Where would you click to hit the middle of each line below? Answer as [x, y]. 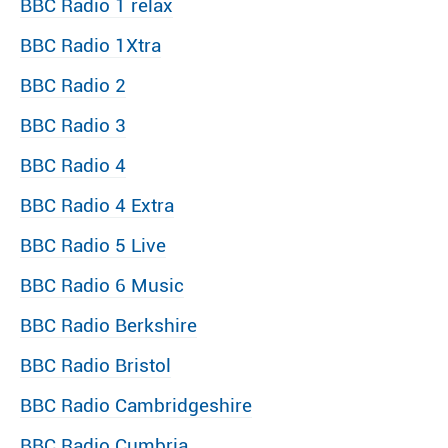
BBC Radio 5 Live [93, 245]
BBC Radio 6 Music [102, 285]
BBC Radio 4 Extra [97, 205]
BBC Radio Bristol [95, 365]
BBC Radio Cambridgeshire [136, 405]
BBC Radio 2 [73, 85]
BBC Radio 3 [73, 125]
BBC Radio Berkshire [108, 325]
